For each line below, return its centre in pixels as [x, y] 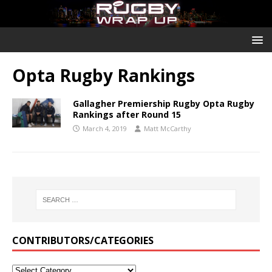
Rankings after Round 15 [127, 115]
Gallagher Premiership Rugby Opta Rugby [164, 104]
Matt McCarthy [168, 129]
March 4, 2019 [105, 129]
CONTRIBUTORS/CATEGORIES [83, 241]
